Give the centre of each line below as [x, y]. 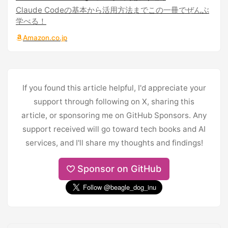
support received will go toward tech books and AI [114, 129]
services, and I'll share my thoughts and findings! [114, 143]
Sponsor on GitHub [120, 169]
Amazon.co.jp [45, 37]
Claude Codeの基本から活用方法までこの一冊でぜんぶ [112, 10]
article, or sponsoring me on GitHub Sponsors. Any [114, 115]
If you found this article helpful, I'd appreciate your [114, 88]
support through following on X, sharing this [114, 102]
